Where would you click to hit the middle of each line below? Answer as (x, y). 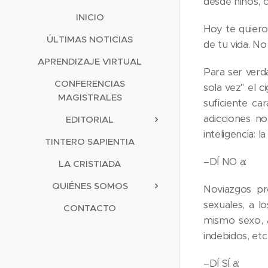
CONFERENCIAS (90, 83)
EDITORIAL (90, 119)
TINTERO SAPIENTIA (90, 141)
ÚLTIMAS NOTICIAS (90, 39)
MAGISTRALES (90, 97)
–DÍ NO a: (225, 162)
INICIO (90, 17)
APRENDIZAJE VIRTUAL (90, 61)
